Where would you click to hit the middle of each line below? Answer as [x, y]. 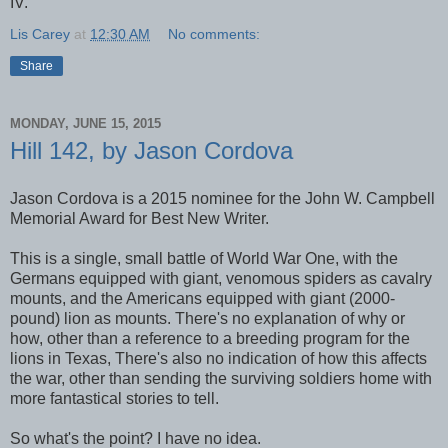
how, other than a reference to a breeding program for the [210, 338]
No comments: [214, 34]
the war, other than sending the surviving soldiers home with [221, 378]
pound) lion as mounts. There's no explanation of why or [207, 318]
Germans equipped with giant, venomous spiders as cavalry [221, 278]
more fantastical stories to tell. [114, 398]
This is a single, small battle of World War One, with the [204, 258]
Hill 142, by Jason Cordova [151, 151]
